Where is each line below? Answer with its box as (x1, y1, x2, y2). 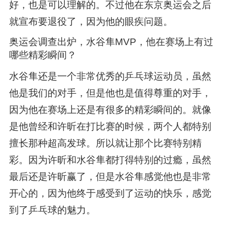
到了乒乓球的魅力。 (9, 205, 96, 216)
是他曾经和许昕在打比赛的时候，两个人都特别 (9, 121, 211, 132)
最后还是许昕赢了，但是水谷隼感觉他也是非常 (9, 171, 211, 182)
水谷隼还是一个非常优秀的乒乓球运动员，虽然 (9, 71, 211, 82)
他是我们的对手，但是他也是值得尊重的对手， (9, 88, 211, 99)
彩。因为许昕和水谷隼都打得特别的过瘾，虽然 (9, 155, 211, 166)
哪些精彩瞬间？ (9, 50, 77, 61)
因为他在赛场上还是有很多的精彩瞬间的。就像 (9, 104, 211, 116)
